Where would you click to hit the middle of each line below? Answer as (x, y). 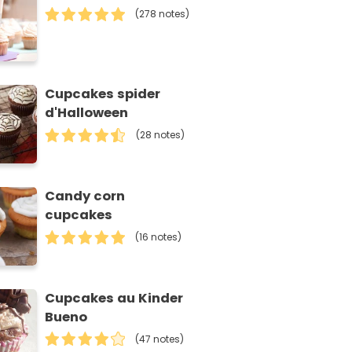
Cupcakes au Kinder (114, 298)
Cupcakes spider (103, 93)
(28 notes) (161, 134)
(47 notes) (160, 339)
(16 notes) (159, 236)
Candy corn (85, 196)
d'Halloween (87, 112)
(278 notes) (163, 14)
